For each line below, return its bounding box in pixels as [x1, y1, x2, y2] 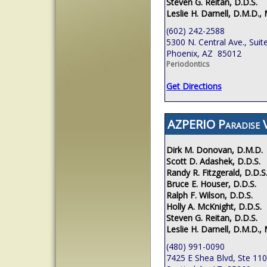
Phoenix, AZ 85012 [166, 47, 241, 59]
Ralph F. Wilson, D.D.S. [166, 189, 253, 201]
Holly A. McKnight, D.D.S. [166, 200, 262, 212]
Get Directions [166, 80, 222, 92]
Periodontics [166, 58, 209, 69]
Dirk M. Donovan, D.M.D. [166, 144, 263, 156]
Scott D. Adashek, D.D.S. [166, 155, 260, 167]
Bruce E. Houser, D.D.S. [166, 178, 256, 190]
